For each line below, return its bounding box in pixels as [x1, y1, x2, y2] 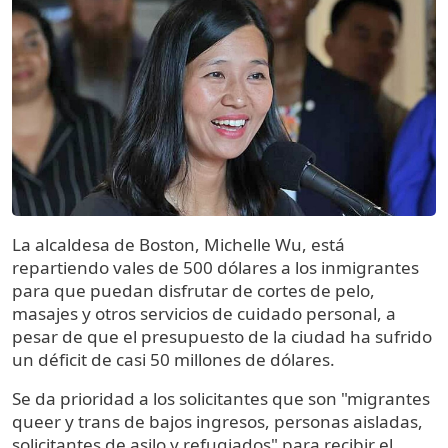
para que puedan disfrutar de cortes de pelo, [12, 279, 375, 303]
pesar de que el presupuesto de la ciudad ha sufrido [12, 325, 432, 349]
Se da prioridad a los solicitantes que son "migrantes [12, 387, 430, 411]
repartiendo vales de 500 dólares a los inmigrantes [12, 256, 419, 280]
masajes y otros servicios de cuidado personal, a [12, 302, 396, 326]
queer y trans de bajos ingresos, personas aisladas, [12, 410, 423, 434]
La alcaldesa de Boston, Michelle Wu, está [12, 233, 345, 257]
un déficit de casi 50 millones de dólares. [12, 348, 339, 372]
